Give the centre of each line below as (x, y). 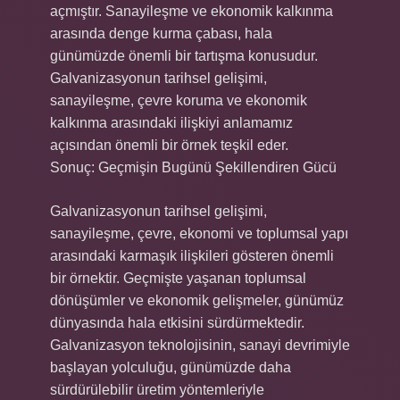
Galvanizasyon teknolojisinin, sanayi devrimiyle (200, 345)
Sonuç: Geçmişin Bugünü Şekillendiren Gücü (193, 167)
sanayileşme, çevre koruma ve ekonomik (179, 100)
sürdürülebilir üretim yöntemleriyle (157, 390)
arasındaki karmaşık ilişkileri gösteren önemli (192, 256)
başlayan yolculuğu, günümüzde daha (171, 367)
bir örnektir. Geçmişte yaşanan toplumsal (178, 278)
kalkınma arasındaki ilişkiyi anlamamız (171, 123)
